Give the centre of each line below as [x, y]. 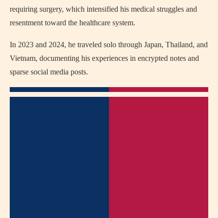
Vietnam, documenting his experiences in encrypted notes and [104, 58]
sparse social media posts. [49, 72]
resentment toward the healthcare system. [73, 23]
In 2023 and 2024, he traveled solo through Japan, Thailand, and [109, 45]
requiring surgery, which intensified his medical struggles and [103, 9]
